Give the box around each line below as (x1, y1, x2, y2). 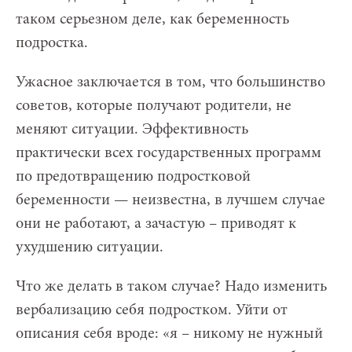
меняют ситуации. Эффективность (16, 122, 248, 138)
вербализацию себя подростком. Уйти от (16, 302, 288, 319)
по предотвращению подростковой (16, 169, 251, 185)
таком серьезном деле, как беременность (16, 12, 289, 28)
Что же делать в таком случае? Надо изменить (16, 279, 327, 295)
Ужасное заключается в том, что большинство (16, 75, 325, 91)
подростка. (16, 35, 88, 52)
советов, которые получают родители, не (16, 98, 291, 115)
